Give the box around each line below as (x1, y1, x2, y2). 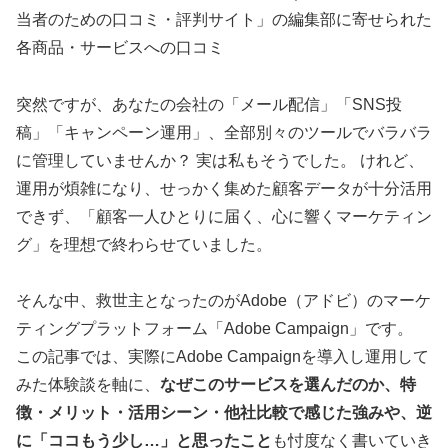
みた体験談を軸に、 (16, 376, 160, 394)
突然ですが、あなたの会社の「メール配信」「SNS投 (16, 95, 402, 113)
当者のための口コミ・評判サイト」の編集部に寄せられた (16, 10, 432, 28)
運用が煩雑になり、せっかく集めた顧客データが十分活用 (16, 179, 432, 197)
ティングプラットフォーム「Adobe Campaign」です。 (16, 320, 413, 338)
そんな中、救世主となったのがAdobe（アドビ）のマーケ (16, 292, 431, 310)
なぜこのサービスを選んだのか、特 (160, 376, 416, 394)
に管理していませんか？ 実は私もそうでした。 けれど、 (16, 151, 424, 169)
